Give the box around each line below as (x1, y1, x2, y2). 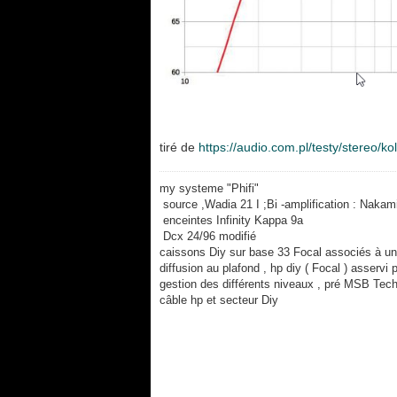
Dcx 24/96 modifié (159, 230, 260, 244)
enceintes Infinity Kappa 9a (159, 214, 303, 228)
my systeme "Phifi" (159, 182, 259, 196)
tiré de (159, 140, 198, 155)
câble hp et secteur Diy (159, 293, 278, 307)
